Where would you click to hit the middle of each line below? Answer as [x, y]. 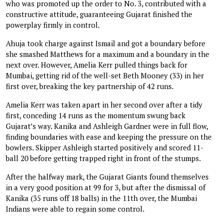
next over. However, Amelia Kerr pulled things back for [97, 64]
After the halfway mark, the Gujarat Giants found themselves [107, 176]
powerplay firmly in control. [53, 25]
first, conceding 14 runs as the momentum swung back [96, 115]
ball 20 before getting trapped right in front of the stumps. [103, 158]
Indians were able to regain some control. [75, 209]
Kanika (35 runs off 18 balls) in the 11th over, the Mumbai [101, 198]
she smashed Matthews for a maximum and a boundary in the [108, 54]
